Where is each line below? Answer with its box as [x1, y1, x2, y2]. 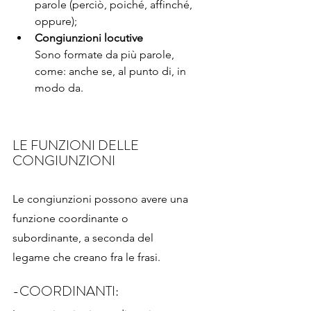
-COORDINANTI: [12, 281, 119, 302]
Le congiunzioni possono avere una [12, 192, 191, 206]
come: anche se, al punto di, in [35, 65, 189, 78]
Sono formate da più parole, [35, 48, 177, 62]
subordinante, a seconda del [12, 231, 156, 245]
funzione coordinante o [12, 212, 131, 226]
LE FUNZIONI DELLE [12, 135, 142, 156]
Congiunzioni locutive [35, 31, 143, 45]
